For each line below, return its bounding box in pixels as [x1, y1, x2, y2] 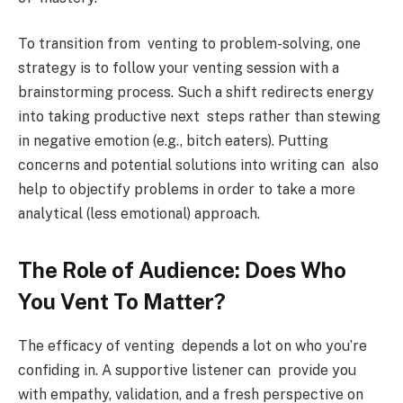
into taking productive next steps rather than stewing [18, 108, 381, 126]
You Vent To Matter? [18, 289, 226, 315]
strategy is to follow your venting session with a [18, 59, 339, 77]
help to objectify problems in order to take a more [18, 181, 355, 199]
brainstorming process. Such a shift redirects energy [18, 84, 374, 102]
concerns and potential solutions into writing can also [18, 157, 379, 175]
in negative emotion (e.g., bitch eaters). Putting [18, 132, 328, 150]
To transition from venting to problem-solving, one [18, 35, 361, 53]
